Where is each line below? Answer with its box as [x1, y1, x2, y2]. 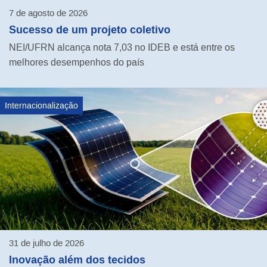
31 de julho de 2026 [9, 238, 84, 249]
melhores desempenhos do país [9, 57, 144, 68]
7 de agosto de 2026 [9, 8, 88, 18]
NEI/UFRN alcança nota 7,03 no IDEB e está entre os [9, 42, 235, 53]
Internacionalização [5, 101, 78, 111]
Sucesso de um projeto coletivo [9, 24, 170, 36]
